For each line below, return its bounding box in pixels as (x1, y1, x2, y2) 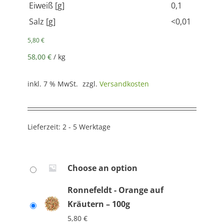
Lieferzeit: (27, 122, 62, 132)
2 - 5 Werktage (62, 122, 110, 132)
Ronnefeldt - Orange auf (67, 184, 163, 196)
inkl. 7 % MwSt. (27, 79, 78, 89)
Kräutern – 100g (67, 198, 130, 210)
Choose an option (67, 162, 137, 174)
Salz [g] (29, 16, 55, 27)
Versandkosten (99, 79, 149, 89)
